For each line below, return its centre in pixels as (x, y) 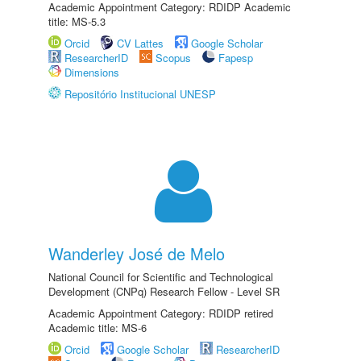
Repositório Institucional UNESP (140, 94)
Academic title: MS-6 (98, 328)
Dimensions (92, 72)
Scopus (173, 58)
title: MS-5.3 (77, 21)
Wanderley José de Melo (137, 253)
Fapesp (236, 58)
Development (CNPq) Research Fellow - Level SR (164, 291)
